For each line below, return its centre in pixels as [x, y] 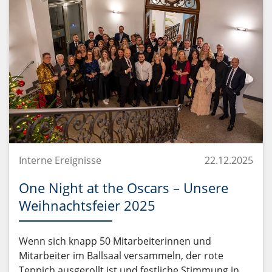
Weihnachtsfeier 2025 [87, 206]
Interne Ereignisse [60, 161]
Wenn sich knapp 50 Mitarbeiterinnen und [115, 241]
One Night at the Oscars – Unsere [124, 188]
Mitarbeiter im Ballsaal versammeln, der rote [121, 256]
